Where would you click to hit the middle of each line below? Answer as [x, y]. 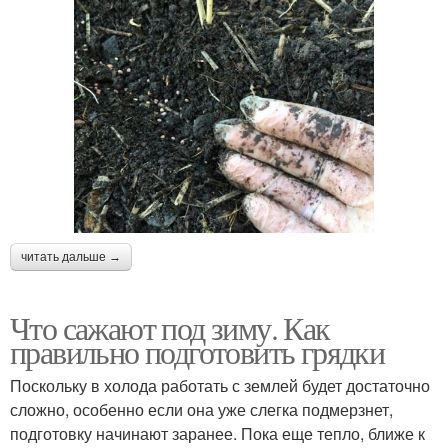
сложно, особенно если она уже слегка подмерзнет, [201, 410]
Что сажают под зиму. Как [170, 328]
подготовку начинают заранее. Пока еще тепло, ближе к [217, 434]
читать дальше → [71, 257]
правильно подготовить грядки [197, 352]
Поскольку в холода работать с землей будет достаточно [220, 386]
